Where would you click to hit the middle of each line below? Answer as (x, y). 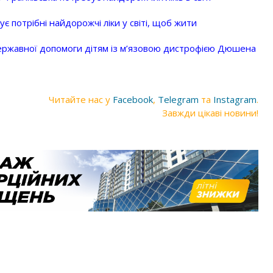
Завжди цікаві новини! (210, 112)
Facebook (133, 99)
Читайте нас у (81, 99)
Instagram (235, 99)
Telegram (178, 99)
